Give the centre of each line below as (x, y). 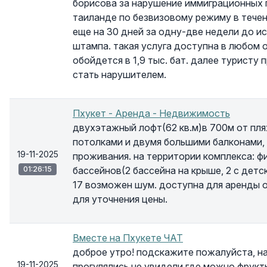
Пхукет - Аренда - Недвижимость (151, 113)
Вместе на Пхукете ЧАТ (128, 238)
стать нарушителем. (119, 74)
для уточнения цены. (120, 199)
